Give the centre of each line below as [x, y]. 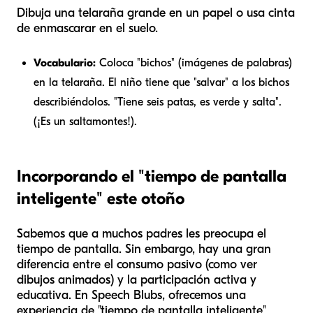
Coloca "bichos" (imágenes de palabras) [194, 63]
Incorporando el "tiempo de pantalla [152, 176]
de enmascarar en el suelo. [87, 29]
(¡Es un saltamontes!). [85, 122]
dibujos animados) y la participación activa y [137, 280]
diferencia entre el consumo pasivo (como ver [137, 265]
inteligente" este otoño [101, 199]
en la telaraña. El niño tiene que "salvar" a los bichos [161, 83]
